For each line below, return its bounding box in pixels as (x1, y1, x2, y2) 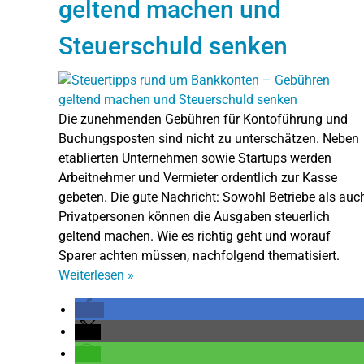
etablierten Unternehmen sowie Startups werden (58, 149, 331, 166)
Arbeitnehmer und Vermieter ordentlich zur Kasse (58, 169, 337, 185)
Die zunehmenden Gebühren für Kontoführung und (58, 110, 348, 127)
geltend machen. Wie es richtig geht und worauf (58, 227, 331, 244)
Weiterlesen (58, 266, 128, 283)
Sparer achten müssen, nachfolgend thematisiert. (58, 247, 340, 263)
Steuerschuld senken (58, 31, 288, 60)
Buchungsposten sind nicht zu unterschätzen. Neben (58, 130, 359, 146)
